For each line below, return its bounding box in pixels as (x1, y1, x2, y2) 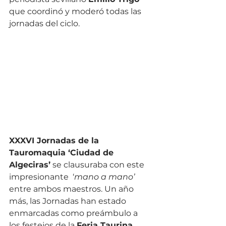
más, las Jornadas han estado (9, 196, 128, 206)
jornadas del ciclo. (9, 19, 80, 28)
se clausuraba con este (50, 159, 146, 169)
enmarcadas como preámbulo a (9, 208, 140, 218)
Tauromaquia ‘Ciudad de (9, 147, 116, 157)
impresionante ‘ (9, 172, 74, 182)
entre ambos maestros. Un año (9, 184, 136, 194)
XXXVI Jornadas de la (9, 135, 101, 145)
